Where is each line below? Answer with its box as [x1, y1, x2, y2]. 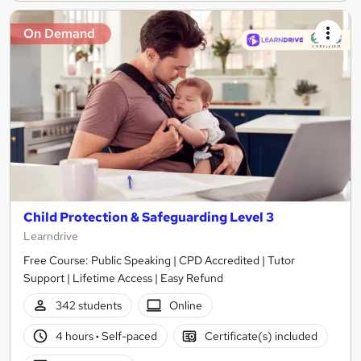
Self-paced [98, 328, 157, 343]
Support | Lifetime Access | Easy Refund [23, 271, 223, 286]
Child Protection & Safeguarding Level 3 [23, 209, 274, 226]
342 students [55, 297, 122, 313]
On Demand [23, 24, 95, 42]
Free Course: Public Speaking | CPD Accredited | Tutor [23, 253, 295, 268]
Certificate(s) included [205, 328, 318, 343]
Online [169, 297, 203, 313]
